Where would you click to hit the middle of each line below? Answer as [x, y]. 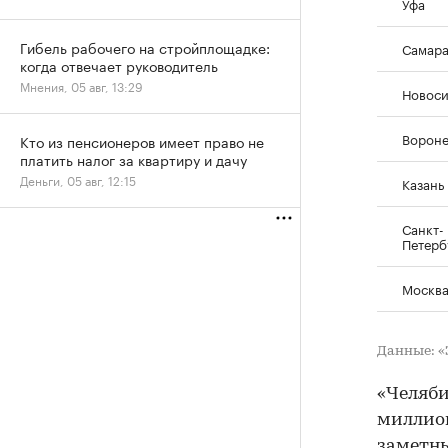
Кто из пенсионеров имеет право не [142, 141]
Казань [423, 182]
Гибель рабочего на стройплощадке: [145, 47]
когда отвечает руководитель [119, 65]
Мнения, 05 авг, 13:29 [81, 85]
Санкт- [423, 227]
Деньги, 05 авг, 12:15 [78, 179]
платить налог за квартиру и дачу [133, 159]
